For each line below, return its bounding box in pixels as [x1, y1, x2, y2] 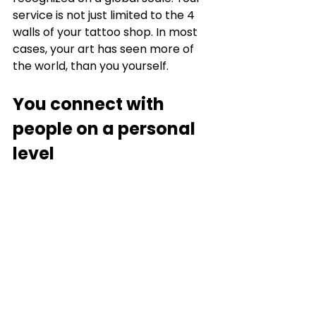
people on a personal [13, 116, 199, 140]
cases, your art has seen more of [13, 40, 197, 57]
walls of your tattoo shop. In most [13, 23, 200, 40]
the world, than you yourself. [13, 57, 171, 74]
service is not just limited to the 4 [13, 6, 197, 23]
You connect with [13, 92, 168, 116]
